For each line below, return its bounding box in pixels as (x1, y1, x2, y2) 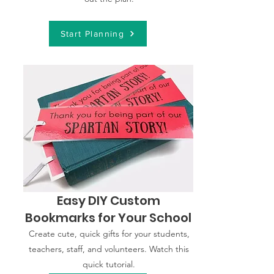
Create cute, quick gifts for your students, (28, 228, 190, 239)
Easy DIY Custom (56, 191, 160, 209)
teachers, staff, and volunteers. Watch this (29, 243, 189, 254)
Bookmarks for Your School (25, 209, 191, 226)
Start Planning (60, 28, 125, 39)
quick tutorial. (83, 258, 135, 270)
